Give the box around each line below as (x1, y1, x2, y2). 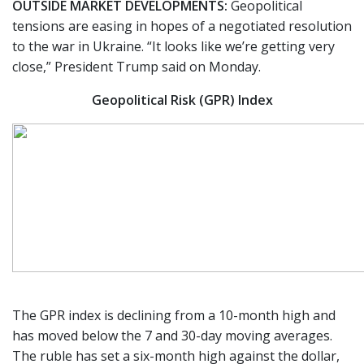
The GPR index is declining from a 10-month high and (12, 305, 336, 324)
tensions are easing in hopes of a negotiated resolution (12, 16, 352, 35)
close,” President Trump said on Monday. (12, 57, 261, 76)
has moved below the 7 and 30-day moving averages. (12, 326, 332, 344)
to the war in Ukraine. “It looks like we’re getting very (12, 37, 335, 55)
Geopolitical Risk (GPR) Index (91, 90, 273, 109)
